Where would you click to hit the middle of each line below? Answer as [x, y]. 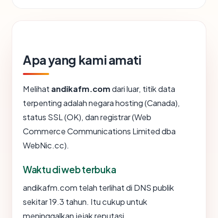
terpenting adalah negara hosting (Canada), [101, 103]
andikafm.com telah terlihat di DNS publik [99, 188]
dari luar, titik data [143, 89]
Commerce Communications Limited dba [99, 131]
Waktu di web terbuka [70, 170]
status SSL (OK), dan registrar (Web [87, 117]
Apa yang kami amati [82, 60]
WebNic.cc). [46, 145]
